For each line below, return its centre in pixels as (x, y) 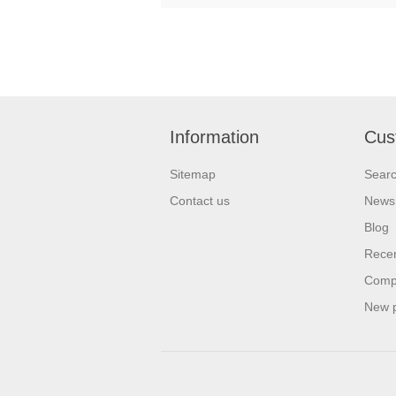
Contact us (200, 201)
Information (214, 137)
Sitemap (193, 174)
